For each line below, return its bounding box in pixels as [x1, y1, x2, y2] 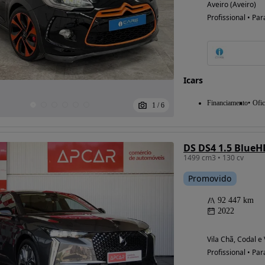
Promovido [188, 172, 232, 184]
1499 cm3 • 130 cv [183, 152, 244, 163]
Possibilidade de [111, 47, 184, 60]
